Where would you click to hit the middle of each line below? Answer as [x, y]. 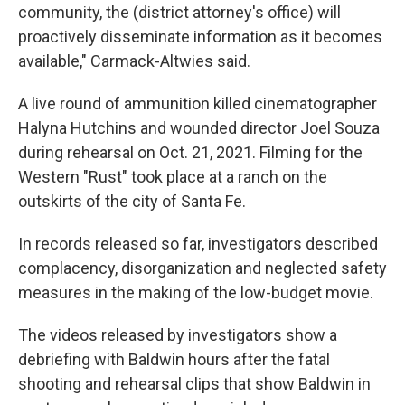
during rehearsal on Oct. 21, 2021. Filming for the [190, 152]
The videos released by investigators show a [178, 335]
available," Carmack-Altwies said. [134, 61]
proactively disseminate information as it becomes [200, 37]
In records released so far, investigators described [198, 244]
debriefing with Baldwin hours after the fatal [174, 359]
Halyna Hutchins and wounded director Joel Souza [199, 128]
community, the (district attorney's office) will [179, 12]
